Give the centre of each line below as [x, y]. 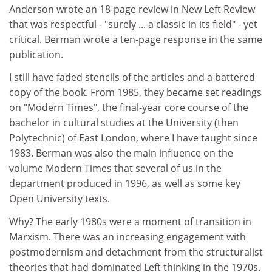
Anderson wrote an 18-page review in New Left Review [132, 9]
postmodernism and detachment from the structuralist [136, 252]
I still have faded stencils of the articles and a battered [132, 77]
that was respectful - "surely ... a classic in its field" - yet [133, 24]
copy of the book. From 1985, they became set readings [135, 92]
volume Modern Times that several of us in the [115, 168]
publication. [36, 54]
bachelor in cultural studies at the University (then [124, 123]
